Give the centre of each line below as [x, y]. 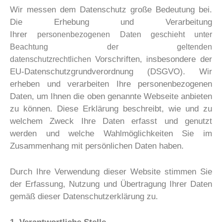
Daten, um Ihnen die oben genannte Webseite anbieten [111, 96]
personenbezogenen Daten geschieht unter [125, 34]
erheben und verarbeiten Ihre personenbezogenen [111, 84]
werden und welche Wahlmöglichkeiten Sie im [111, 133]
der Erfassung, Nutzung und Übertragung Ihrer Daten [111, 184]
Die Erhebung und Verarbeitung [111, 22]
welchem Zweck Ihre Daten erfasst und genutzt [111, 121]
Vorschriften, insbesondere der [154, 59]
